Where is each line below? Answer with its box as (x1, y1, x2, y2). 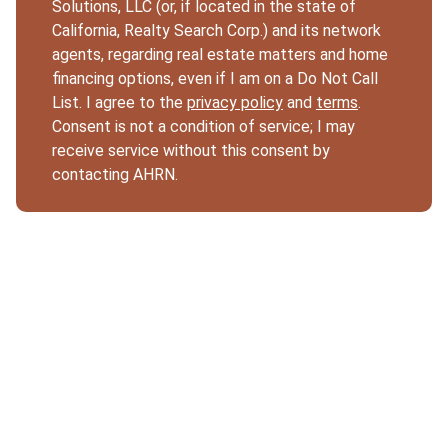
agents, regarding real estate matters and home (52, 44, 388, 64)
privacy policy (187, 92, 283, 112)
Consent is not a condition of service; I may (52, 116, 355, 136)
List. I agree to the (52, 92, 187, 112)
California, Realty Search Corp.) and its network (52, 20, 381, 40)
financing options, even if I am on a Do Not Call (52, 68, 378, 88)
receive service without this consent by (52, 140, 330, 160)
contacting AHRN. (52, 164, 178, 184)
